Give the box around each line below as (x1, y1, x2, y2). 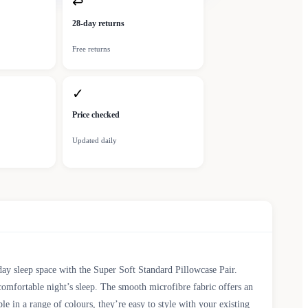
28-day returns (72, 19, 124, 29)
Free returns (72, 45, 110, 54)
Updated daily (72, 136, 117, 145)
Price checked (72, 110, 120, 120)
